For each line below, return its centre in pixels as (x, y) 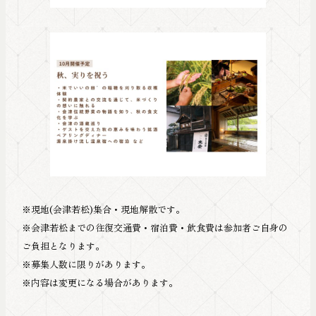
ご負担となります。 (63, 246)
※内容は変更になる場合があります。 (99, 283)
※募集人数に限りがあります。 (86, 265)
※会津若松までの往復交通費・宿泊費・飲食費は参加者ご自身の (154, 228)
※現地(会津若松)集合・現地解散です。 (103, 209)
